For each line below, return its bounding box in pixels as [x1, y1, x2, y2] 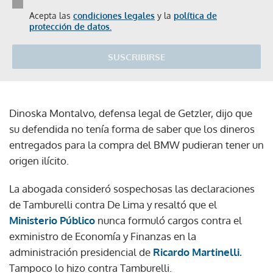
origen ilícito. [9, 154, 69, 168]
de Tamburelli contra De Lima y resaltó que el [9, 198, 217, 211]
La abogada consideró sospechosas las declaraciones [9, 182, 255, 196]
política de [174, 10, 217, 21]
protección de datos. [29, 21, 112, 32]
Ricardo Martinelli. [153, 246, 242, 259]
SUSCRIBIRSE [108, 51, 165, 63]
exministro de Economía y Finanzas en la [9, 230, 196, 243]
